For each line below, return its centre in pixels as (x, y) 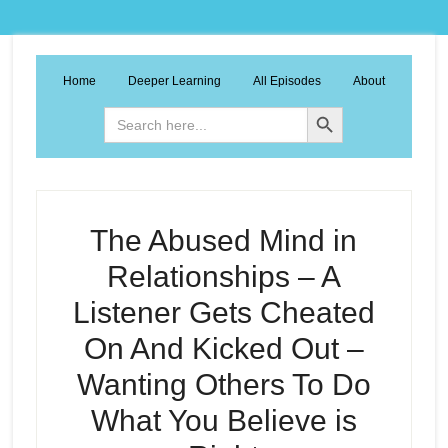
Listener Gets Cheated (223, 312)
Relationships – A (223, 276)
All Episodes (286, 81)
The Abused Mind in (224, 240)
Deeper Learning (174, 81)
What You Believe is (223, 420)
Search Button (327, 105)
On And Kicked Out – (223, 348)
